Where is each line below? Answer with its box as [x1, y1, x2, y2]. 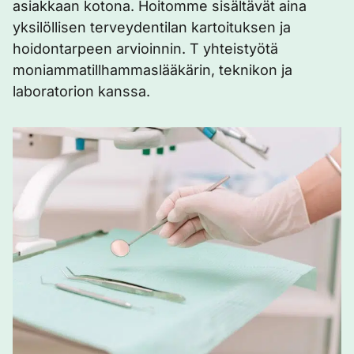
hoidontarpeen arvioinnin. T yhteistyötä [13, 40, 278, 57]
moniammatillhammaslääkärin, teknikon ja [13, 62, 292, 78]
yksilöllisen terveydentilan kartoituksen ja [13, 19, 291, 36]
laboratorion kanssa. [13, 83, 150, 100]
